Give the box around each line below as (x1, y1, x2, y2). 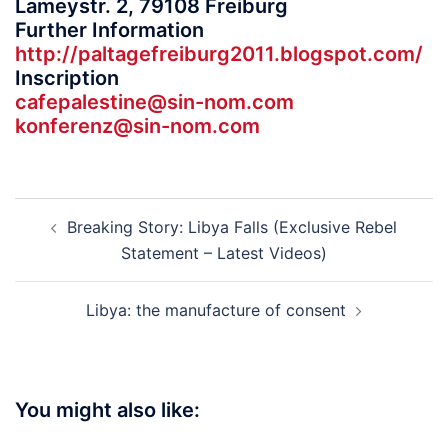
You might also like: (15, 398, 200, 422)
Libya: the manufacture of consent (86, 300, 346, 320)
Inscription (15, 66, 119, 90)
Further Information (15, 18, 204, 42)
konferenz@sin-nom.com (15, 114, 260, 138)
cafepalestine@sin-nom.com (15, 90, 294, 114)
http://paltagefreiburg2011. (15, 42, 280, 66)
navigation (14, 224, 137, 253)
